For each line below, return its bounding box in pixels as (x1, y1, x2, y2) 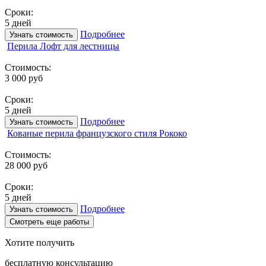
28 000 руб (5, 160, 47, 170)
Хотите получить (5, 237, 74, 248)
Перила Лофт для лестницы (7, 40, 119, 51)
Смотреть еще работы (9, 217, 89, 226)
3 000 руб (5, 72, 43, 83)
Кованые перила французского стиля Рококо (7, 128, 187, 138)
